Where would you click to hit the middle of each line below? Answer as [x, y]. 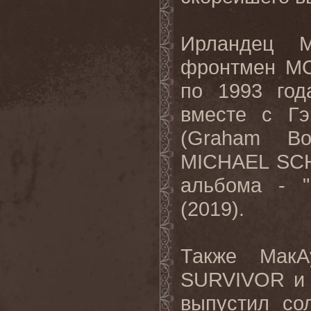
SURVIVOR [237, 279]
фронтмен [233, 67]
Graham [224, 138]
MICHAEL [225, 161]
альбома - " [245, 185]
